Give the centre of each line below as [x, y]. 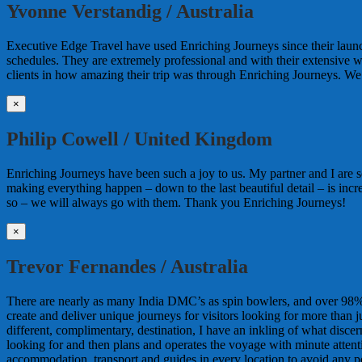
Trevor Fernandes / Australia [127, 266]
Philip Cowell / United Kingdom [139, 139]
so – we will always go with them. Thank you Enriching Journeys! [176, 202]
